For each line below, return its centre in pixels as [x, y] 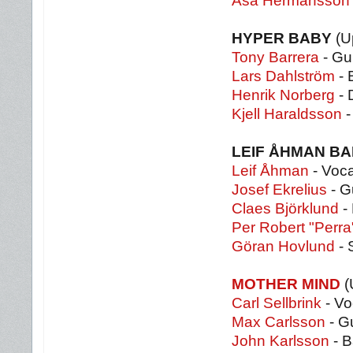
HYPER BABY [282, 38]
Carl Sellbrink [277, 303]
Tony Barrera [275, 57]
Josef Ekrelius [279, 190]
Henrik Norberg [283, 95]
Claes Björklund [285, 208]
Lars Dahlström [283, 76]
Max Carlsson [279, 322]
